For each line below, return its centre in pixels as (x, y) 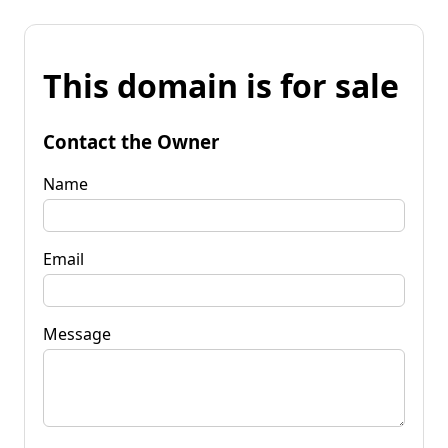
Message (77, 333)
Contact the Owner (131, 141)
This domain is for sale (221, 86)
